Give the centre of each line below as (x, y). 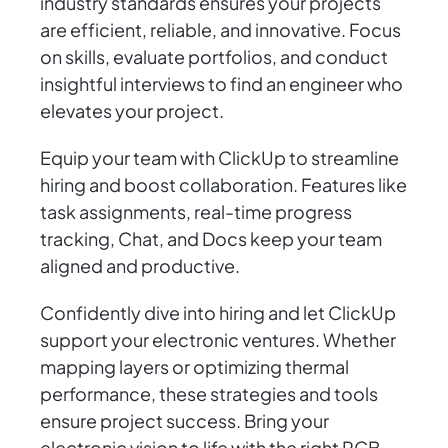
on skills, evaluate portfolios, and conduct (214, 57)
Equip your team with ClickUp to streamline (219, 158)
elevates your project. (132, 111)
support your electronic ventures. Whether (218, 340)
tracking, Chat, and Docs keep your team (211, 239)
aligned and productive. (140, 266)
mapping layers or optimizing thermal (194, 367)
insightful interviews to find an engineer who (221, 84)
